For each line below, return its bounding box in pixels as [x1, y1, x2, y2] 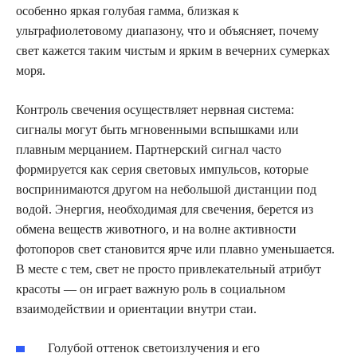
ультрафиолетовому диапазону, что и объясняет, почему [16, 24, 319, 37]
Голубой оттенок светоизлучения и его [48, 341, 260, 355]
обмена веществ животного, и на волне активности [16, 222, 296, 236]
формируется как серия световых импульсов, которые [16, 163, 308, 176]
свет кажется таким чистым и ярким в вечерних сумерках [16, 44, 330, 57]
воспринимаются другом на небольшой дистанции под [16, 182, 316, 196]
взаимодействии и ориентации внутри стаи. [16, 302, 257, 316]
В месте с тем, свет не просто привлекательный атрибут [16, 262, 321, 276]
